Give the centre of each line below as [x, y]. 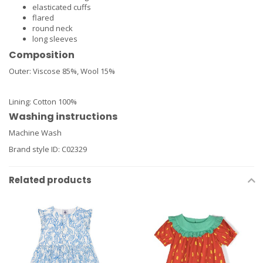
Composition [42, 55]
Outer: [21, 71]
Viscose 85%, [57, 71]
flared [43, 18]
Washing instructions [63, 116]
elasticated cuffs [62, 7]
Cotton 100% [55, 101]
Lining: [21, 101]
